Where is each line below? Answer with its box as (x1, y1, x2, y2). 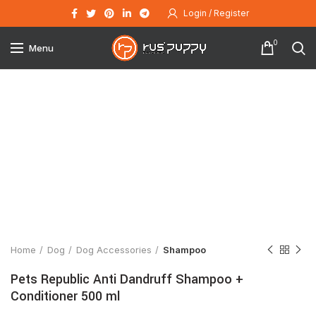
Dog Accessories (76, 244, 152, 255)
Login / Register (183, 8, 249, 18)
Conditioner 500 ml (11, 287, 120, 305)
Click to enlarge (49, 195, 121, 206)
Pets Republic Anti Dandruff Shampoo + (11, 270, 243, 288)
